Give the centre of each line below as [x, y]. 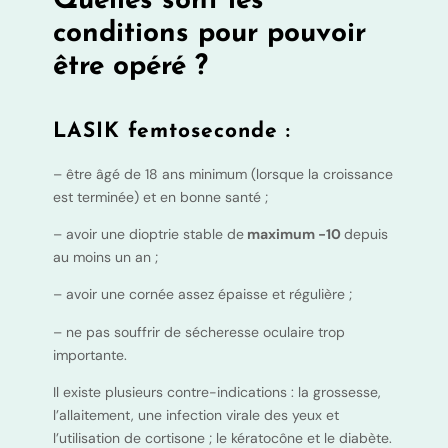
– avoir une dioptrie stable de [148, 234]
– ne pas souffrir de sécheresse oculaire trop [198, 331]
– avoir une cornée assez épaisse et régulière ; [202, 294]
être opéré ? [130, 66]
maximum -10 [293, 234]
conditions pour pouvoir [209, 33]
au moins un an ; [105, 257]
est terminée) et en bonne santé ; [160, 196]
